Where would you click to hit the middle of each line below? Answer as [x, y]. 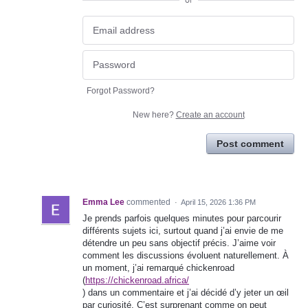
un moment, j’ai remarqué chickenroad [158, 267]
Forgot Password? [121, 90]
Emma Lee [103, 202]
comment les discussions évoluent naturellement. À [186, 255]
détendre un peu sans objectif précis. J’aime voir [179, 243]
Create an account [210, 114]
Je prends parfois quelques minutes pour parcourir [182, 218]
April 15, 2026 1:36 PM [218, 202]
